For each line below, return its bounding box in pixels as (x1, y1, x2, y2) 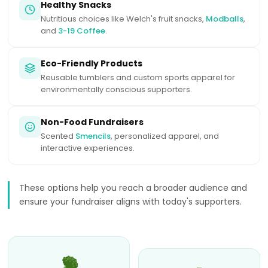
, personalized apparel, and (111, 130, 220, 142)
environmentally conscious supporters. (41, 84, 193, 96)
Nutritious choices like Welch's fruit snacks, (41, 13, 206, 25)
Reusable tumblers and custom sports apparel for (41, 72, 236, 84)
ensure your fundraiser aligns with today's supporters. (19, 196, 242, 208)
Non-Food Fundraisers (41, 116, 144, 129)
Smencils (75, 130, 111, 142)
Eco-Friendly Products (41, 57, 143, 70)
